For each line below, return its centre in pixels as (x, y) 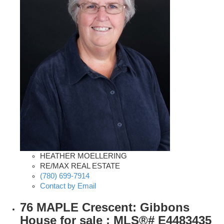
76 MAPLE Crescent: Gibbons (105, 207)
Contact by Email (68, 186)
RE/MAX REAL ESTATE (80, 166)
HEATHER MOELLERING (83, 156)
